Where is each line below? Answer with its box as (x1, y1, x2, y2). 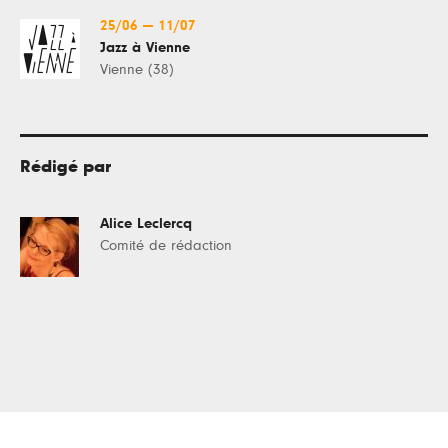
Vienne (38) (100, 61, 174, 77)
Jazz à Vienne (100, 39, 190, 55)
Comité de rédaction (100, 237, 232, 253)
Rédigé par (20, 157, 111, 176)
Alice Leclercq (100, 215, 192, 231)
